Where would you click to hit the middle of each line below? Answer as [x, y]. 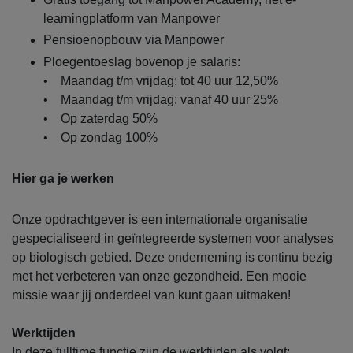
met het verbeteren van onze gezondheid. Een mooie [159, 276]
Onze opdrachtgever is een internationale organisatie [160, 219]
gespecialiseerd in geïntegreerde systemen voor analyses [173, 238]
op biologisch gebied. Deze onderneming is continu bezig [172, 257]
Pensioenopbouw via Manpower [135, 40]
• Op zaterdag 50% [100, 118]
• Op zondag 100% [100, 137]
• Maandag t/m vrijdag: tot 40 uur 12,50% [161, 80]
